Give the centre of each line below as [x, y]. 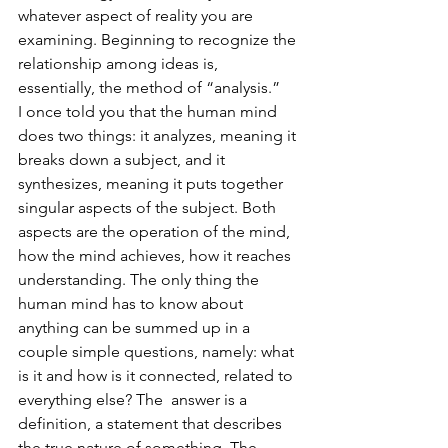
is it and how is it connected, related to [157, 375]
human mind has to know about [132, 303]
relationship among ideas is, [120, 63]
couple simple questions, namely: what [158, 351]
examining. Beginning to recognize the [159, 39]
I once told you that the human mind [149, 111]
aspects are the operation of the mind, [156, 231]
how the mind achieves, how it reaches [156, 255]
